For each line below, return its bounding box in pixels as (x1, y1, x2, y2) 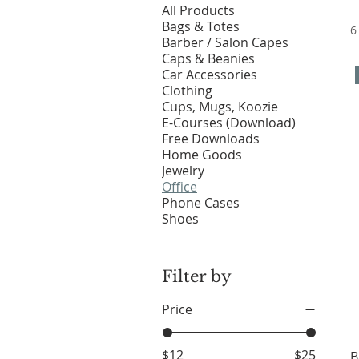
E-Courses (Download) (162, 114, 296, 131)
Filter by (162, 267, 232, 286)
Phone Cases (162, 194, 240, 212)
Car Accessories (162, 66, 257, 83)
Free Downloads (162, 130, 260, 147)
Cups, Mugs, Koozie (162, 98, 278, 115)
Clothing (162, 82, 212, 99)
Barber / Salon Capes (162, 34, 288, 51)
